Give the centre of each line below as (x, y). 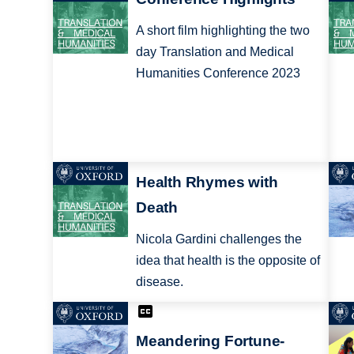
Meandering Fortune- (210, 341)
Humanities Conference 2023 (218, 73)
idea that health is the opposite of (228, 260)
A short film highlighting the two (222, 31)
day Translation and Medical (215, 52)
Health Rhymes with (207, 182)
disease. (159, 281)
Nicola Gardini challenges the (218, 239)
